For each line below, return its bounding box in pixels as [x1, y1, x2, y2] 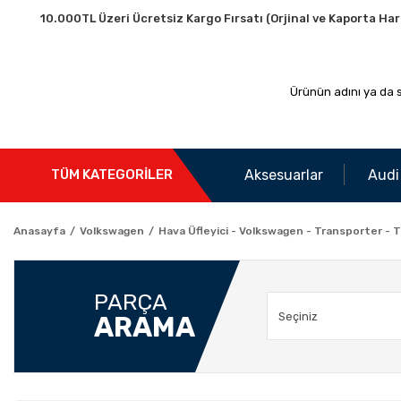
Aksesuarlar [244, 166, 323, 183]
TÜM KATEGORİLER [51, 166, 173, 183]
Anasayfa [13, 224, 65, 237]
